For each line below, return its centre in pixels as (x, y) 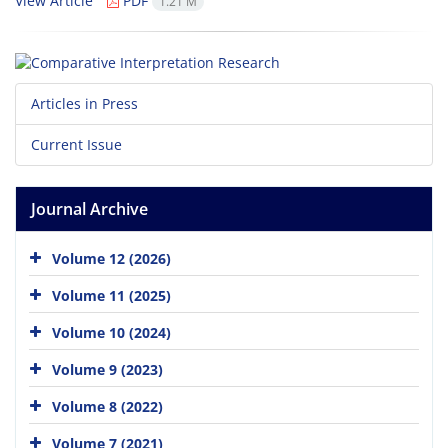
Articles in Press (84, 103)
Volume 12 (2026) (111, 258)
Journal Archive (89, 209)
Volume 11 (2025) (111, 295)
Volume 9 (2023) (107, 369)
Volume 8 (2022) (107, 406)
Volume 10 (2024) (111, 332)
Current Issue (76, 144)
